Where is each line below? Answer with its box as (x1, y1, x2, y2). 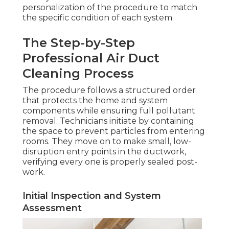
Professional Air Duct (22, 51, 159, 66)
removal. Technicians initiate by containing (22, 116, 194, 126)
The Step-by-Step (22, 35, 135, 51)
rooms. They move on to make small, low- (22, 136, 191, 147)
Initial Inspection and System (22, 190, 161, 202)
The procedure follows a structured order (22, 85, 196, 96)
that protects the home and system (22, 96, 168, 106)
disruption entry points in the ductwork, (22, 147, 186, 157)
